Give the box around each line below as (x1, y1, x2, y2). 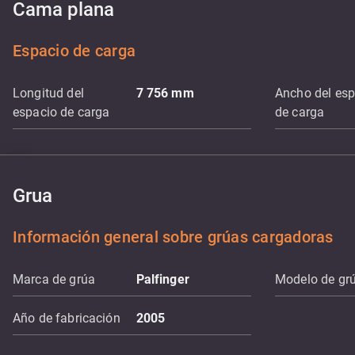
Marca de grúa (13, 272, 95, 287)
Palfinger (136, 272, 189, 287)
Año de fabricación (13, 311, 120, 326)
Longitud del (13, 86, 84, 101)
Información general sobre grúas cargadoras (13, 227, 334, 246)
